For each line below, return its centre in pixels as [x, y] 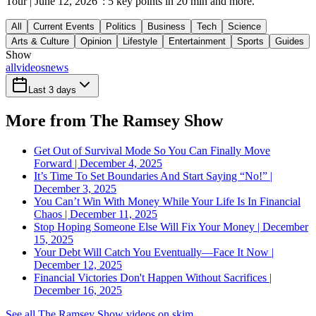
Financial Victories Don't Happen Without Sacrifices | [153, 277]
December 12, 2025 [78, 265]
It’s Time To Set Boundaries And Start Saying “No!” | [153, 176]
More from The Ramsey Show [114, 120]
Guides [290, 41]
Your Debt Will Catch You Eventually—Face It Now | [154, 252]
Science [244, 26]
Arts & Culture [40, 41]
